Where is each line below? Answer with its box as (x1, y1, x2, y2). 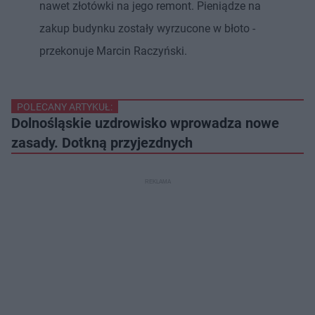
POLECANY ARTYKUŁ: (17, 101, 112, 112)
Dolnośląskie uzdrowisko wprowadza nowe (11, 114, 279, 131)
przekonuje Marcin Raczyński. (39, 44, 187, 58)
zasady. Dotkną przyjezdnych (11, 134, 193, 151)
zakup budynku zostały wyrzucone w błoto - (39, 21, 255, 35)
